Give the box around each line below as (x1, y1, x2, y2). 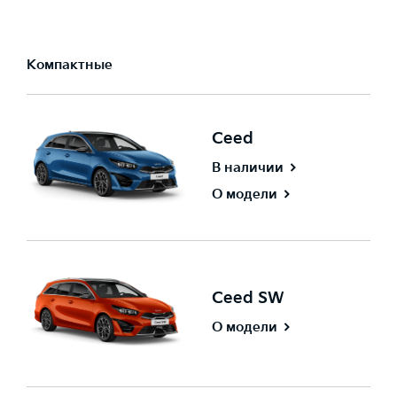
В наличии (212, 159, 284, 176)
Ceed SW (212, 289, 284, 307)
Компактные (27, 57, 113, 74)
